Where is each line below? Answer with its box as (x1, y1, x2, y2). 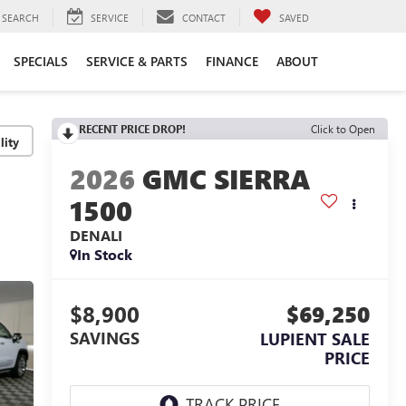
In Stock (76, 245, 132, 265)
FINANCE (206, 52, 258, 70)
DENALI (69, 226, 122, 246)
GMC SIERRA (141, 160, 311, 198)
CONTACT (182, 10, 226, 24)
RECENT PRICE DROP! (78, 121, 186, 136)
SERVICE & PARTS (86, 52, 188, 70)
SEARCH (2, 10, 39, 24)
